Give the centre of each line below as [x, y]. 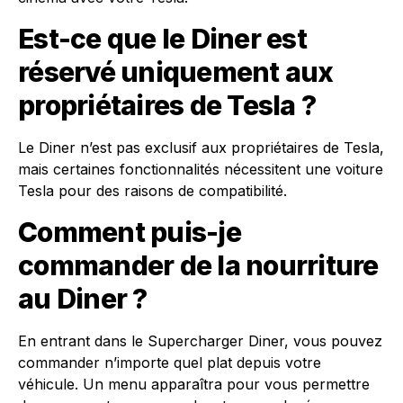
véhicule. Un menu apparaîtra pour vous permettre [194, 384]
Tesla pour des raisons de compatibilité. [152, 190]
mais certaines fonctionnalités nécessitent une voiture [201, 169]
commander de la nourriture [198, 265]
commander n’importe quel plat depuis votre [170, 362]
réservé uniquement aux [176, 72]
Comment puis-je [130, 232]
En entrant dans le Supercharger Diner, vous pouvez [200, 340]
